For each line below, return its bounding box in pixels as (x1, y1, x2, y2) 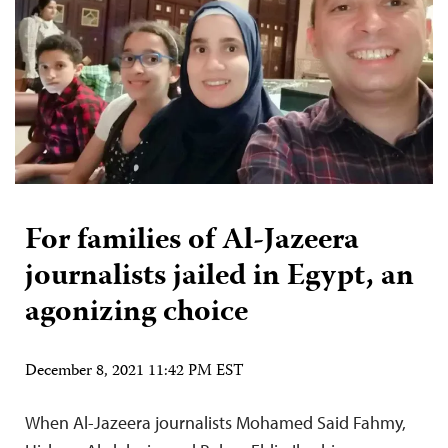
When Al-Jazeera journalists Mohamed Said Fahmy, (25, 410, 406, 434)
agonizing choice (25, 288, 248, 338)
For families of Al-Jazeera (25, 216, 359, 266)
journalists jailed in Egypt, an (25, 252, 414, 302)
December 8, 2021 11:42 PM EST (25, 358, 244, 385)
